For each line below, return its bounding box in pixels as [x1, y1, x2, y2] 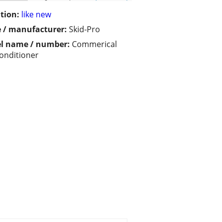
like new [21, 9, 51, 20]
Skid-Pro [69, 24, 100, 35]
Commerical [72, 39, 117, 50]
